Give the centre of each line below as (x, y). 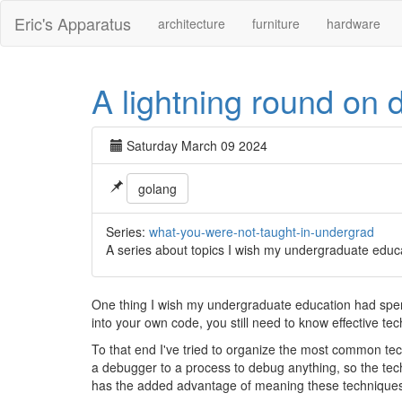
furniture (276, 23)
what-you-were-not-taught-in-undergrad (262, 232)
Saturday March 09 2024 (197, 145)
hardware (354, 23)
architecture (192, 23)
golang (158, 188)
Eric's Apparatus (73, 23)
